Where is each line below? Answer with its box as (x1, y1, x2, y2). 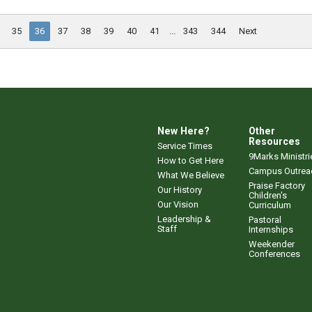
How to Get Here (157, 155, 224, 166)
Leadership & (157, 213, 211, 224)
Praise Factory (249, 180, 305, 191)
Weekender (249, 238, 295, 249)
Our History (157, 184, 202, 195)
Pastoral (249, 214, 281, 225)
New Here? (157, 125, 210, 136)
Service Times (157, 140, 212, 151)
